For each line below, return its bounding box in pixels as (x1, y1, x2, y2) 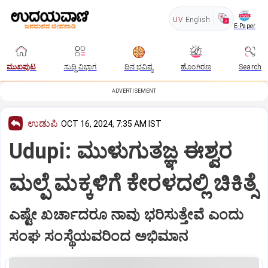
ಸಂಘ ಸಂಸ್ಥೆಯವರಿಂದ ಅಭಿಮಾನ (9, 227, 188, 245)
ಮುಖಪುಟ (7, 63, 36, 71)
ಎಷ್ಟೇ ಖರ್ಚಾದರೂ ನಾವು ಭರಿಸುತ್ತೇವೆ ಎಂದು (9, 206, 243, 223)
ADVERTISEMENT (111, 88, 157, 94)
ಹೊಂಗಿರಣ (181, 63, 212, 71)
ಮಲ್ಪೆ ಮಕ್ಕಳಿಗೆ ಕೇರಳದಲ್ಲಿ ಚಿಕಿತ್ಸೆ (9, 170, 257, 196)
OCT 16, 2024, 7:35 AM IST (61, 119, 162, 129)
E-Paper (233, 22, 255, 29)
